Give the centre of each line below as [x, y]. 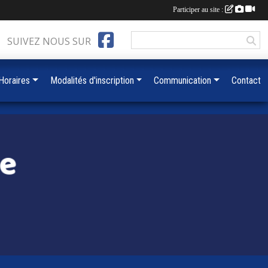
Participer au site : [199, 10]
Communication [183, 80]
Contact [246, 80]
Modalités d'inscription [92, 80]
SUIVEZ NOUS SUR [49, 41]
